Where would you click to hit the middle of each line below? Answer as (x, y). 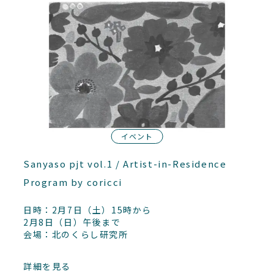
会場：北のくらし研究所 (76, 234)
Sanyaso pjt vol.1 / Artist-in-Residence (125, 163)
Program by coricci (73, 182)
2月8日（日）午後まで (72, 222)
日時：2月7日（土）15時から (87, 209)
